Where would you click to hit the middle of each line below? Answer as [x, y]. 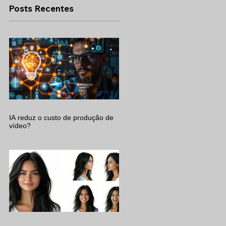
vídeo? [20, 126]
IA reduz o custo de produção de [61, 118]
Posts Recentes [41, 8]
